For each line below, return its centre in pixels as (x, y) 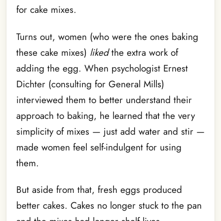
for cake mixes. (46, 10)
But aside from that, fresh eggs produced (99, 189)
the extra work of (143, 52)
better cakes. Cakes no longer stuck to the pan (109, 205)
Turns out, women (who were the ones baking (107, 37)
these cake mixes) (53, 52)
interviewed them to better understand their (104, 100)
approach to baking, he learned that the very (106, 115)
